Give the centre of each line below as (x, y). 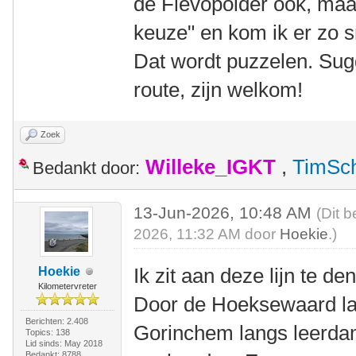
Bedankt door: (86, 168)
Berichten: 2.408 (56, 321)
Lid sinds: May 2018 (64, 343)
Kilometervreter (67, 286)
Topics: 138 (47, 332)
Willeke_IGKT (211, 167)
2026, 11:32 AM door (207, 234)
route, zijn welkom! (219, 90)
